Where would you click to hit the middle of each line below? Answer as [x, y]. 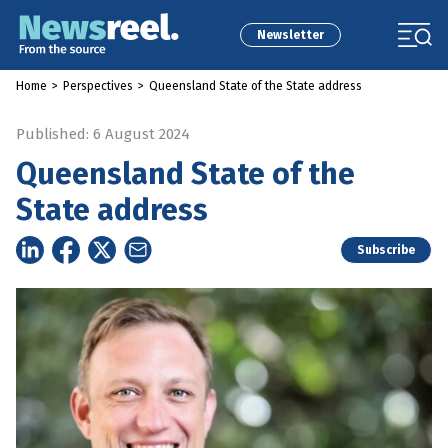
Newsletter [290, 35]
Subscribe [386, 250]
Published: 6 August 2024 [103, 134]
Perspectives [98, 86]
